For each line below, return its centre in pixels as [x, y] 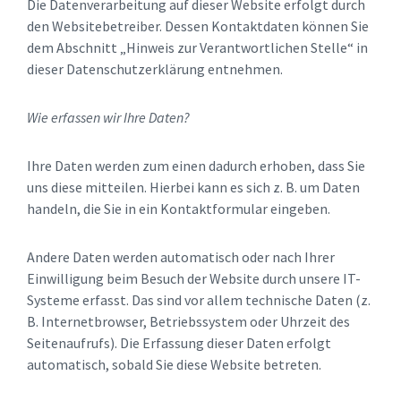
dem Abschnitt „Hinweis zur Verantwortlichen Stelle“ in [197, 48]
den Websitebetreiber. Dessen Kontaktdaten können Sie [198, 26]
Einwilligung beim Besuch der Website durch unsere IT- [194, 279]
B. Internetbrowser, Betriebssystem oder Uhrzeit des [188, 322]
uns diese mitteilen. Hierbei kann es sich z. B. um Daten [193, 188]
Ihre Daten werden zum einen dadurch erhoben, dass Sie [196, 166]
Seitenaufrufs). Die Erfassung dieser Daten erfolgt [179, 343]
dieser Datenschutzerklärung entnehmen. [155, 69]
